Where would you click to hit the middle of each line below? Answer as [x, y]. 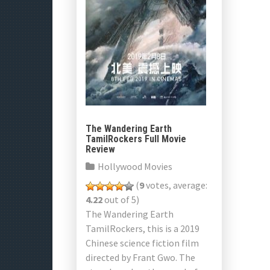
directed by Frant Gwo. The [140, 257]
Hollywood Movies [135, 166]
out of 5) [121, 199]
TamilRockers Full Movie [136, 139]
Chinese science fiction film [142, 243]
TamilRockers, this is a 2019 [143, 228]
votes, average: [176, 185]
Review [100, 149]
